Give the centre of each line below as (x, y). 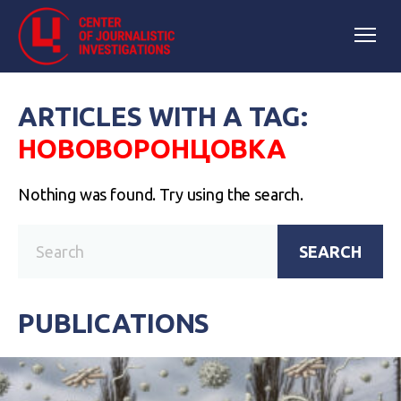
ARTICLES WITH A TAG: (163, 116)
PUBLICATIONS (114, 323)
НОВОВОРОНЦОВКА (152, 149)
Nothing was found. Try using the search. (161, 194)
